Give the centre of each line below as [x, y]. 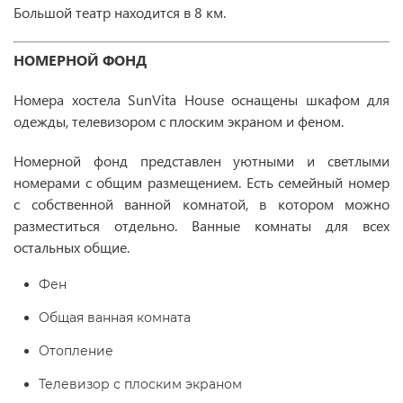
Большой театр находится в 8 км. [121, 12]
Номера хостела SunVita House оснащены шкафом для [201, 99]
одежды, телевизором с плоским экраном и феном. [179, 121]
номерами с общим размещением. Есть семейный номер [201, 182]
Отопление [76, 351]
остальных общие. [72, 247]
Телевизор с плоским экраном [140, 384]
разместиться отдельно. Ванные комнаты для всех [201, 225]
